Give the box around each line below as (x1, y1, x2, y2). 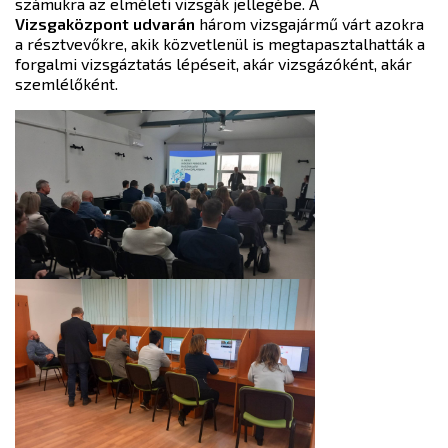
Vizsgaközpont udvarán (15, 14, 195, 33)
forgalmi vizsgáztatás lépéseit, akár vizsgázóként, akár (15, 54, 412, 73)
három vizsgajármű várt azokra (195, 14, 424, 33)
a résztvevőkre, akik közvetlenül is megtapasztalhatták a (15, 34, 425, 53)
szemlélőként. (15, 74, 118, 93)
